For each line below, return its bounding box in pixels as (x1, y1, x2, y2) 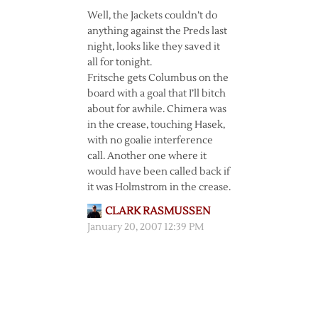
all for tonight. (87, 56, 152, 69)
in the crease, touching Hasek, (87, 119, 225, 131)
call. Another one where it (87, 150, 207, 163)
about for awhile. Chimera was (87, 103, 226, 116)
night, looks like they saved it (87, 40, 220, 53)
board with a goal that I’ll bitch (87, 87, 226, 100)
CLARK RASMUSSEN (104, 204, 210, 218)
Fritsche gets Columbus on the (87, 72, 229, 84)
